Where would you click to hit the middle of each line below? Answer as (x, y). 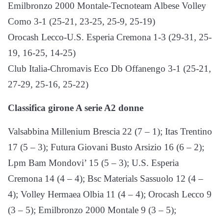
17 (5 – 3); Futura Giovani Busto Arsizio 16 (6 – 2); (106, 147)
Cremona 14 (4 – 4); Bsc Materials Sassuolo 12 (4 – (106, 178)
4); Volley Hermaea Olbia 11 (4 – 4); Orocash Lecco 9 (110, 194)
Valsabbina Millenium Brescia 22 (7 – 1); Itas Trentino (110, 131)
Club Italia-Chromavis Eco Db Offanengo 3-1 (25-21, (110, 68)
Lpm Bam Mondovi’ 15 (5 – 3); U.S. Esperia (93, 163)
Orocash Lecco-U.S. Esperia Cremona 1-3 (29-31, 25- (110, 37)
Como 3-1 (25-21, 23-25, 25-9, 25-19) (82, 21)
